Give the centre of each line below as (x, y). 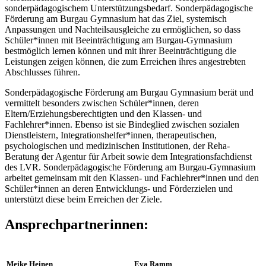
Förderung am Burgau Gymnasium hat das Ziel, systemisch (116, 18)
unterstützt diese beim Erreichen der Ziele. (83, 199)
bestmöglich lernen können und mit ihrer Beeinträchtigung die (121, 50)
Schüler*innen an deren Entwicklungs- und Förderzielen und (119, 188)
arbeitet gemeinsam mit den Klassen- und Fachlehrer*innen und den (132, 178)
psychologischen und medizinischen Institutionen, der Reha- (117, 145)
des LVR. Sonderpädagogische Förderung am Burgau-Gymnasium (130, 167)
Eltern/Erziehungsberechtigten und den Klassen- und (103, 113)
